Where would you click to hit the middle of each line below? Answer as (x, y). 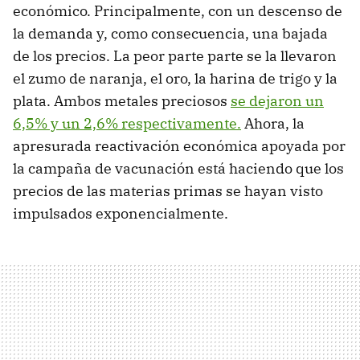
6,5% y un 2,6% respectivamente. (127, 123)
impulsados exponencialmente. (121, 213)
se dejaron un (277, 100)
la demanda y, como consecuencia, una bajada (170, 33)
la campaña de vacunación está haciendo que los (178, 168)
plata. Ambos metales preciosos (122, 100)
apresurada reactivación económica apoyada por (179, 145)
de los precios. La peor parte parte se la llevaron (175, 55)
